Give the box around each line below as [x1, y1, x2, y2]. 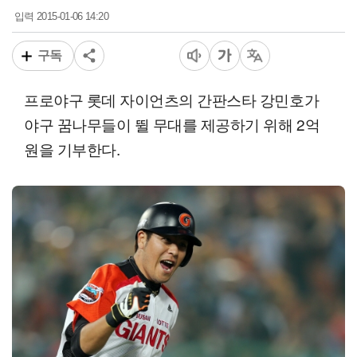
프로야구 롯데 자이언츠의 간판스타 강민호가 [24, 88, 320, 111]
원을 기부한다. [24, 138, 120, 160]
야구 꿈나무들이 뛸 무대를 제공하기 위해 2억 [24, 113, 320, 135]
